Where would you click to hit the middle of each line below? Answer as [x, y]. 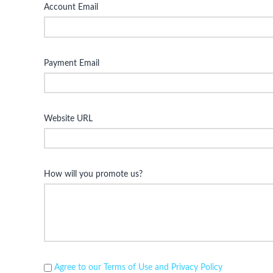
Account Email [71, 8]
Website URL [68, 119]
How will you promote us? [93, 175]
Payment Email [72, 63]
